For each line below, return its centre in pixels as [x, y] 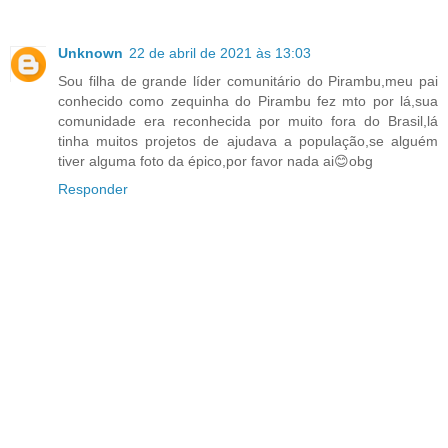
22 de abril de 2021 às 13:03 [220, 53]
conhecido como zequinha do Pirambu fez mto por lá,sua [248, 101]
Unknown [90, 53]
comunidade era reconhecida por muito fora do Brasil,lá [248, 121]
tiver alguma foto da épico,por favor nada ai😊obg [215, 161]
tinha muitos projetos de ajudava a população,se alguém [248, 141]
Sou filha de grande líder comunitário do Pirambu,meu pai [248, 81]
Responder [93, 189]
